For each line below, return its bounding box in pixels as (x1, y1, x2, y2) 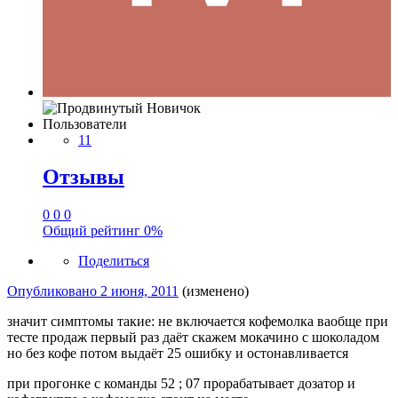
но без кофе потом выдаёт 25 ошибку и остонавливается (7, 346, 348, 362)
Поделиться (78, 253, 149, 269)
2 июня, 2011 (100, 283, 179, 299)
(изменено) (182, 283, 249, 299)
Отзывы (43, 165, 124, 189)
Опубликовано (7, 283, 100, 299)
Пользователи (43, 115, 127, 131)
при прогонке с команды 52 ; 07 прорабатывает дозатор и (7, 376, 355, 392)
